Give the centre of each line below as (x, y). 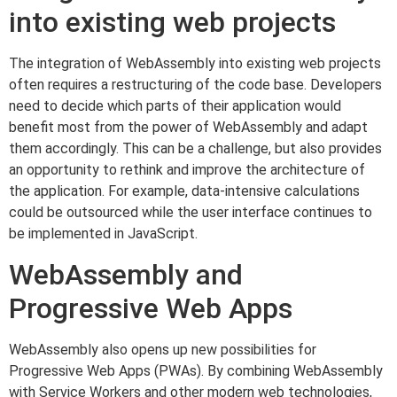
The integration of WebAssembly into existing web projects (195, 64)
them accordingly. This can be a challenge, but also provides (195, 149)
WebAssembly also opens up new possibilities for (163, 349)
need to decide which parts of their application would (175, 106)
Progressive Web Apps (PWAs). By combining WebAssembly (196, 370)
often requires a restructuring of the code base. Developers (195, 85)
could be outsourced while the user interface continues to (191, 213)
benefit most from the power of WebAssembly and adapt (188, 128)
